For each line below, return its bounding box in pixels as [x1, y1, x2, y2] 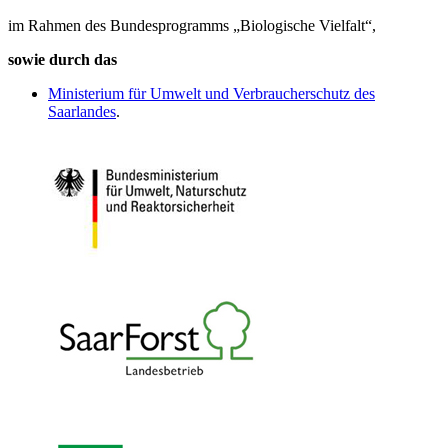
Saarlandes [48, 103, 116, 121]
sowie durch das [8, 51, 117, 69]
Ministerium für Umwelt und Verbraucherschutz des [48, 85, 375, 103]
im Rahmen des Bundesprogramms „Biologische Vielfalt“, [8, 17, 376, 35]
